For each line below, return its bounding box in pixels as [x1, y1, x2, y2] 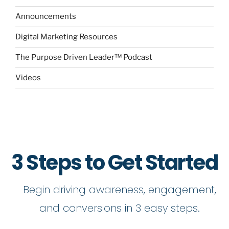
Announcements [15, 12, 76, 21]
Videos [15, 73, 41, 82]
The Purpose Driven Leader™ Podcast [15, 53, 152, 62]
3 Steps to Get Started [11, 148, 218, 177]
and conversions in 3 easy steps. [39, 200, 200, 215]
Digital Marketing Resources [15, 32, 118, 41]
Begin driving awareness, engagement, [23, 182, 216, 197]
